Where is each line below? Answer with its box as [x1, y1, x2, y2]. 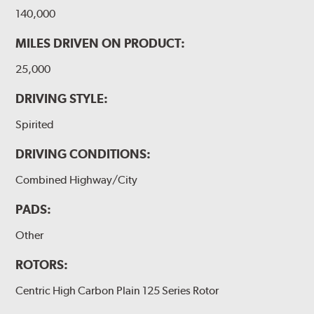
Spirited [15, 117, 55, 131]
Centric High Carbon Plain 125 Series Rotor [15, 284, 219, 298]
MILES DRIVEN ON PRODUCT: [15, 35, 186, 50]
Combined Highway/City [15, 172, 138, 186]
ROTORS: [15, 257, 69, 273]
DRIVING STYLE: [15, 90, 109, 106]
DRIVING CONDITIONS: [15, 146, 151, 161]
